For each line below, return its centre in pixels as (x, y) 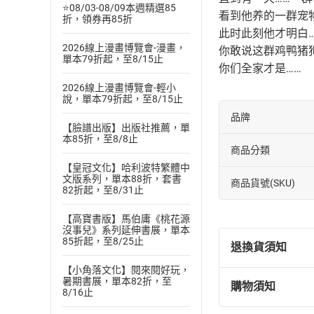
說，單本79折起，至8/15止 (123, 99)
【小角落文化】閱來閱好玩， (126, 270)
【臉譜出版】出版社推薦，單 (126, 128)
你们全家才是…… (260, 68)
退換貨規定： (278, 292)
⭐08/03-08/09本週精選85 (119, 8)
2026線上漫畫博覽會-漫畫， (124, 48)
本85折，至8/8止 (100, 139)
